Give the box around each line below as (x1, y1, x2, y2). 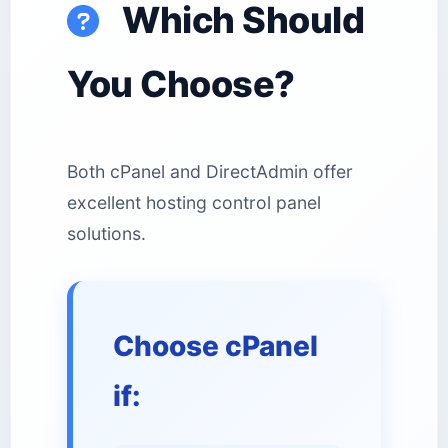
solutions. (67, 223, 146, 244)
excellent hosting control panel (67, 192, 321, 213)
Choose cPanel (113, 329, 318, 363)
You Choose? (67, 62, 295, 106)
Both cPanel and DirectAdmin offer (67, 161, 353, 182)
